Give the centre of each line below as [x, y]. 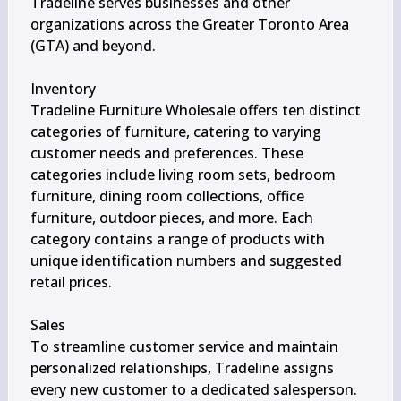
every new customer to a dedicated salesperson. [193, 389]
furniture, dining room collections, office [167, 196]
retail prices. [71, 282]
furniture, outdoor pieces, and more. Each [171, 218]
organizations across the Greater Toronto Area [189, 24]
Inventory [63, 89]
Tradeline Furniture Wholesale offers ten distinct [195, 110]
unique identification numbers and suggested [186, 260]
